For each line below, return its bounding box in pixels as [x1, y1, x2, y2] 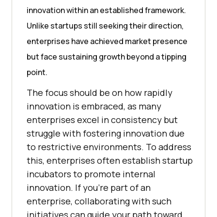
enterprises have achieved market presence [27, 35, 187, 46]
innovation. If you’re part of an [27, 181, 151, 193]
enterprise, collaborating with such [27, 195, 171, 207]
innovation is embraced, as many [27, 100, 161, 112]
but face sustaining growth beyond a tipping [27, 51, 186, 62]
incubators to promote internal [27, 168, 155, 180]
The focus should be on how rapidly [27, 86, 172, 98]
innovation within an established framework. [27, 4, 186, 15]
